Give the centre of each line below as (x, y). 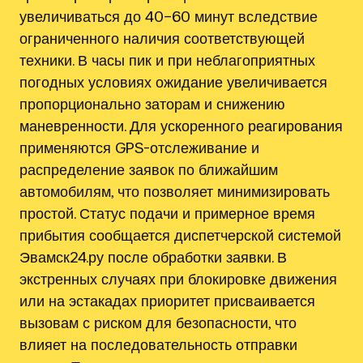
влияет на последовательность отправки (158, 345)
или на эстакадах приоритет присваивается (167, 301)
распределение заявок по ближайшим (149, 170)
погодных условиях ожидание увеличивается (173, 82)
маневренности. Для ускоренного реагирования (181, 126)
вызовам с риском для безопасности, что (158, 323)
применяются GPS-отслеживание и (139, 148)
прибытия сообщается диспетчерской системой (180, 235)
